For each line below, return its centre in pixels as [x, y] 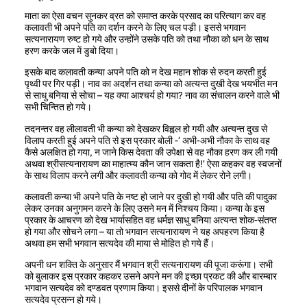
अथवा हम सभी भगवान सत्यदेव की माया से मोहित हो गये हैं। [120, 243]
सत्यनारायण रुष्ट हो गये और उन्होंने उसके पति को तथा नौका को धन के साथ [147, 39]
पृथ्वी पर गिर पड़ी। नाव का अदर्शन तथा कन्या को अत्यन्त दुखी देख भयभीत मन [151, 84]
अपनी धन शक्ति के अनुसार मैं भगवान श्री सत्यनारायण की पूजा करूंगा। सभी [149, 265]
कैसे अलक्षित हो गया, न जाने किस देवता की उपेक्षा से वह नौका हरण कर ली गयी [151, 152]
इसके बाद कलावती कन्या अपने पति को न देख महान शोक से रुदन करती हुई [146, 72]
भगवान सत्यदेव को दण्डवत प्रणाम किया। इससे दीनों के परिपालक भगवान [144, 288]
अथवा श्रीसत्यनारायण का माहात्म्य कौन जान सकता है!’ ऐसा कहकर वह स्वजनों [153, 163]
